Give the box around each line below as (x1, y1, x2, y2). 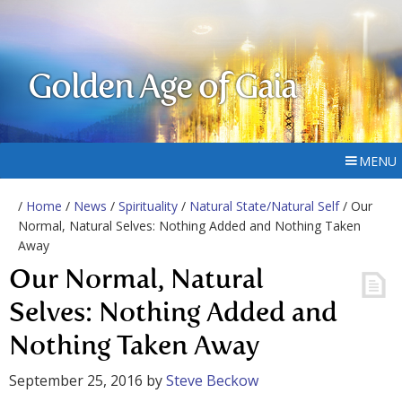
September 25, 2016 (9, 371, 143, 390)
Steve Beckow (166, 371, 258, 390)
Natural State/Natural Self (189, 197, 339, 214)
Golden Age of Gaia (28, 72, 297, 106)
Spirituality (118, 197, 178, 214)
